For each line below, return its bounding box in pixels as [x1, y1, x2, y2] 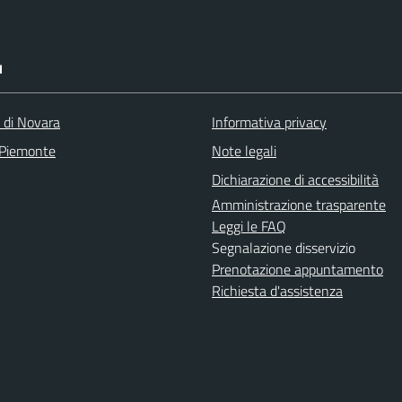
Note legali [212, 140, 276, 162]
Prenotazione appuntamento [212, 258, 383, 280]
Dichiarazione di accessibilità [212, 169, 379, 190]
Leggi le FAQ [212, 215, 286, 237]
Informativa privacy [212, 111, 327, 133]
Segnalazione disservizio [212, 237, 355, 258]
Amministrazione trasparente [212, 194, 386, 215]
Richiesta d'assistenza [212, 280, 343, 301]
